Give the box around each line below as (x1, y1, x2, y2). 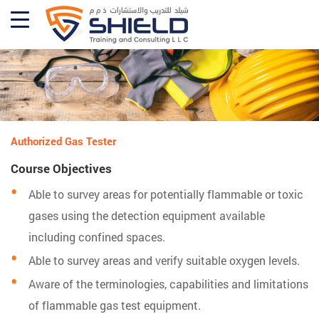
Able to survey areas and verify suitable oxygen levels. (28, 253, 300, 268)
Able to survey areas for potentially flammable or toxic (28, 187, 303, 202)
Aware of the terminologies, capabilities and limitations (28, 276, 308, 292)
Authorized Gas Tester (11, 134, 116, 149)
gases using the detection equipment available (28, 208, 265, 224)
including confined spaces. (28, 229, 165, 245)
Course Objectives (11, 160, 112, 177)
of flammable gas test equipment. (28, 298, 201, 313)
